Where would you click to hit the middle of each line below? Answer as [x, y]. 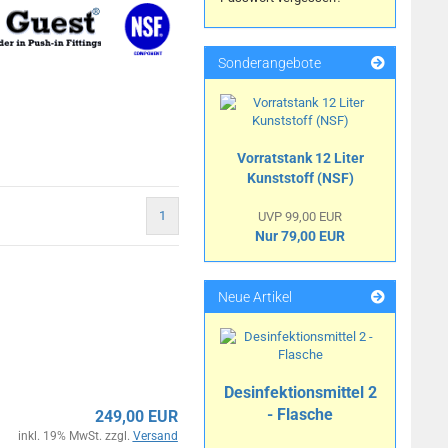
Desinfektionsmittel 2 [300, 392]
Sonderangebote [268, 63]
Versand [155, 436]
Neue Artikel [254, 297]
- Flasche [300, 414]
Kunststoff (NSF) [300, 178]
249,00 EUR [136, 416]
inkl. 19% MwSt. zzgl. [75, 436]
